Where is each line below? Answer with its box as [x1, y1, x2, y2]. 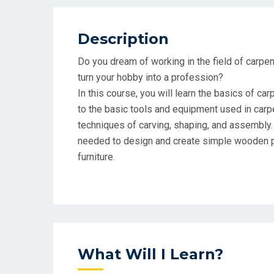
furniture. [78, 151, 115, 163]
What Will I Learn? [78, 245, 223, 263]
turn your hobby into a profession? [78, 72, 223, 83]
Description [78, 30, 169, 48]
